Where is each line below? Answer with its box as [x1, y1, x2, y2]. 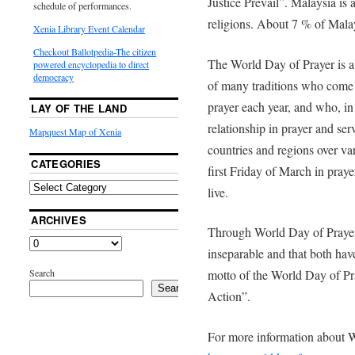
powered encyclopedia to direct [33, 57, 150, 71]
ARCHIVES [31, 212, 86, 227]
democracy [33, 70, 74, 83]
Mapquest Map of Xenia [29, 124, 122, 138]
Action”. [207, 288, 250, 305]
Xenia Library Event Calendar [33, 21, 146, 35]
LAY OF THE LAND [31, 100, 128, 116]
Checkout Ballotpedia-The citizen [33, 44, 157, 58]
